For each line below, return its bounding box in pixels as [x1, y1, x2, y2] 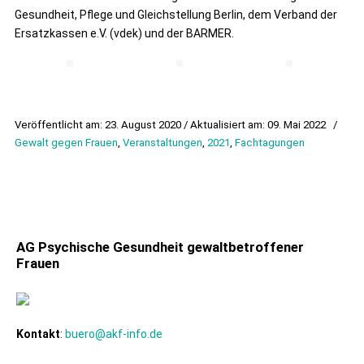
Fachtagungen [235, 136, 305, 149]
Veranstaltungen [123, 136, 202, 149]
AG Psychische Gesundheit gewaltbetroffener [16, 239, 304, 256]
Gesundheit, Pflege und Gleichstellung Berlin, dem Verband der [15, 8, 337, 22]
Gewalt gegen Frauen [15, 136, 118, 149]
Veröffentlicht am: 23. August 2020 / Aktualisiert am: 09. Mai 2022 [15, 119, 328, 132]
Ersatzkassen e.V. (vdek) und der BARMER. [15, 27, 234, 41]
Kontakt [16, 327, 60, 341]
